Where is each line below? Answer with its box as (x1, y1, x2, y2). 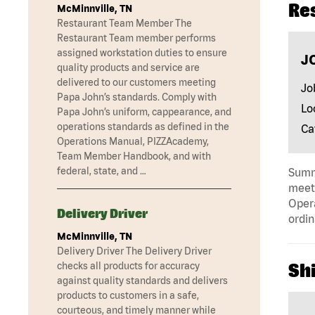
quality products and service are (57, 62, 200, 74)
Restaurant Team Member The (57, 18, 192, 30)
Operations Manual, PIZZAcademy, (57, 136, 209, 148)
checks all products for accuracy (57, 260, 200, 272)
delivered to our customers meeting (57, 77, 216, 89)
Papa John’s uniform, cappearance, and (57, 106, 231, 118)
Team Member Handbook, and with (57, 150, 211, 162)
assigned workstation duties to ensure (57, 47, 227, 59)
